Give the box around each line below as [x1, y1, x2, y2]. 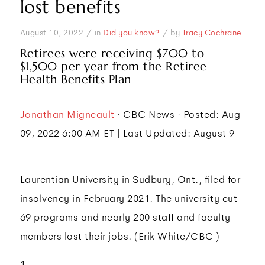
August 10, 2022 [20, 28, 84, 38]
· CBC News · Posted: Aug [114, 108, 241, 121]
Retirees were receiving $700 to [20, 46, 205, 61]
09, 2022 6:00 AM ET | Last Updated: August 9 [20, 127, 235, 140]
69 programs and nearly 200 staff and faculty [20, 211, 231, 224]
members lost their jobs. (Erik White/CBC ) [20, 230, 220, 243]
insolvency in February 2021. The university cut [20, 192, 238, 205]
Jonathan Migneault [20, 108, 115, 121]
